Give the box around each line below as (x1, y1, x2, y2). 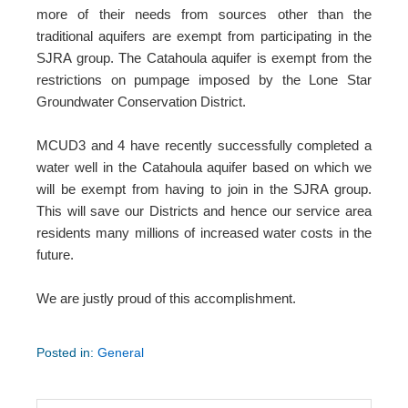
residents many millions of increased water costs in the (36, 225, 372, 240)
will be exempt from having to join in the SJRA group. (36, 181, 372, 197)
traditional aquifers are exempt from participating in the (36, 28, 372, 44)
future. (36, 247, 74, 262)
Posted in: (36, 345, 97, 360)
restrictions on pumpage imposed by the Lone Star (36, 72, 372, 87)
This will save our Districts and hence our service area (36, 203, 372, 219)
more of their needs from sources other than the (36, 6, 372, 22)
